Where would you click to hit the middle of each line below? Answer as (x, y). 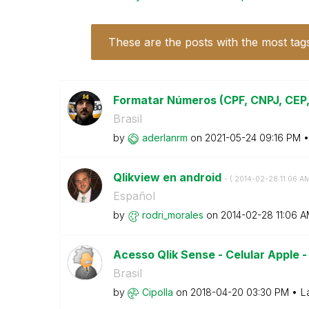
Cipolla (157, 292)
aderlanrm (165, 138)
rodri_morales (172, 215)
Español (134, 196)
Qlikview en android (168, 177)
